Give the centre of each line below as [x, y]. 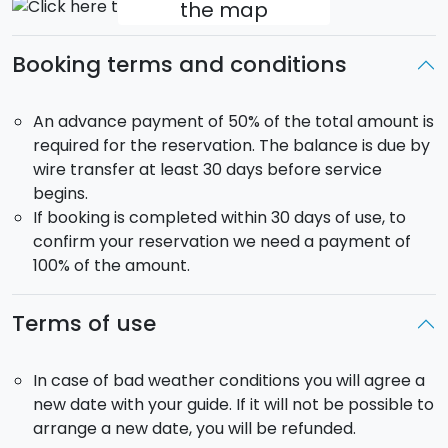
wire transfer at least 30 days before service [207, 170]
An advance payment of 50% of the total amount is [233, 122]
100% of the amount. [111, 266]
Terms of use [84, 324]
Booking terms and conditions [179, 65]
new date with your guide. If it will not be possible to [233, 405]
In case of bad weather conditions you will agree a [228, 381]
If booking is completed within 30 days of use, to [219, 218]
